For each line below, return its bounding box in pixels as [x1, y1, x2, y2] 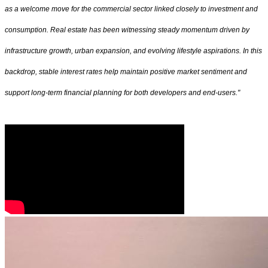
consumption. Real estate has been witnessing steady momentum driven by [5, 26, 249, 35]
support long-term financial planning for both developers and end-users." [5, 89, 240, 98]
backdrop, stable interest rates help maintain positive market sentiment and [5, 68, 247, 77]
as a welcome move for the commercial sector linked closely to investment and [5, 5, 258, 14]
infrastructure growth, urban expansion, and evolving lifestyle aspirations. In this [5, 47, 262, 56]
